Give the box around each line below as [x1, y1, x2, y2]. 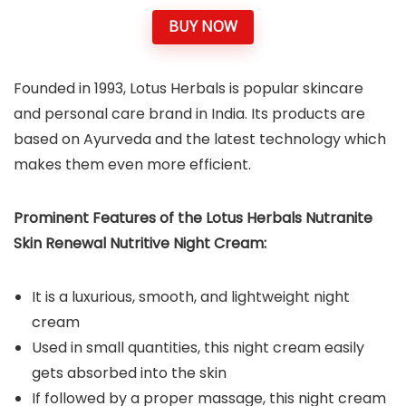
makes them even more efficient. [14, 153, 251, 175]
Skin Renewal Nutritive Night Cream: [14, 232, 266, 254]
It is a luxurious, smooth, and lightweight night [32, 285, 350, 307]
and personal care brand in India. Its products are [14, 102, 365, 124]
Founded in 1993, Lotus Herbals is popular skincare [14, 77, 363, 99]
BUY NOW [169, 16, 237, 37]
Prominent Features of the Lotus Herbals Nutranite [14, 207, 372, 228]
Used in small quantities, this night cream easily [32, 336, 364, 358]
